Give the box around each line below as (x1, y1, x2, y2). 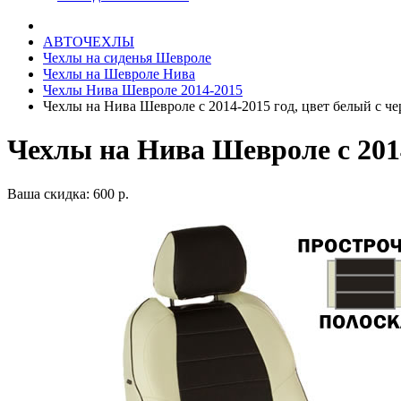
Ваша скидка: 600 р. (7, 185, 129, 201)
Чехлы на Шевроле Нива (43, 66, 195, 81)
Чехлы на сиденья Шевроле (43, 50, 211, 65)
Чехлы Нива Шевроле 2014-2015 (43, 82, 243, 98)
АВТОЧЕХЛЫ (43, 34, 134, 49)
